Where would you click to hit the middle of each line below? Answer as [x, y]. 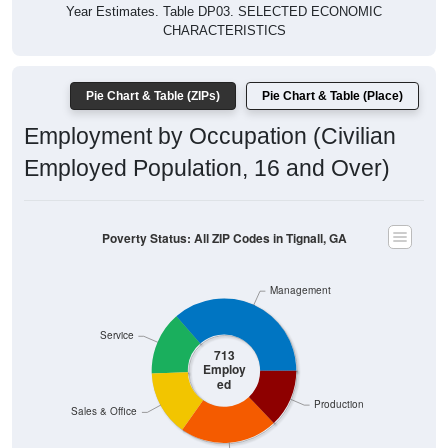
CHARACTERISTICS [224, 31]
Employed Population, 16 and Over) [207, 168]
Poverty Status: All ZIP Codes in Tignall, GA [224, 238]
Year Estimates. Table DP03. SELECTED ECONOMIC [224, 12]
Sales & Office [104, 411]
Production [339, 404]
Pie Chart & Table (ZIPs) [153, 96]
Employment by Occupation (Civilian [210, 136]
